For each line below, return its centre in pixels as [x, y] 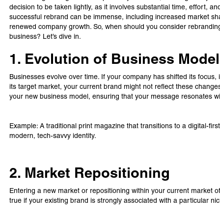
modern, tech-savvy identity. [53, 136]
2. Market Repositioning [90, 173]
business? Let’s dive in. [45, 36]
